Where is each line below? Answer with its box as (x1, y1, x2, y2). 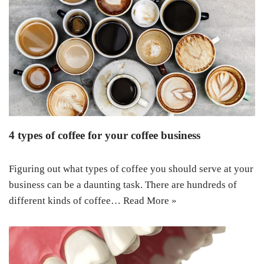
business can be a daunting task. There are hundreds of (9, 179, 237, 190)
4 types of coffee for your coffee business (9, 128, 200, 141)
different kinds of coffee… (9, 194, 123, 206)
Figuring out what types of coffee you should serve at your (9, 163, 253, 174)
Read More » (123, 194, 177, 206)
